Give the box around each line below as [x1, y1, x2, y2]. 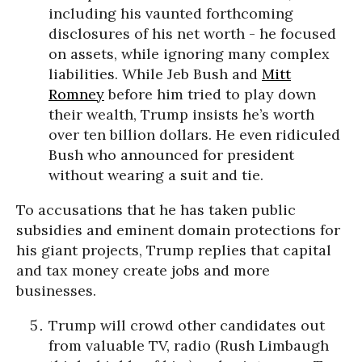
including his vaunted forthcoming [48, 4, 293, 23]
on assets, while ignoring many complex [48, 44, 330, 63]
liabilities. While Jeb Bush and [48, 65, 262, 83]
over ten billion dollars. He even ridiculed [48, 125, 340, 144]
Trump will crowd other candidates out [48, 316, 325, 335]
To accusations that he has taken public [16, 200, 296, 219]
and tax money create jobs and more [16, 261, 270, 280]
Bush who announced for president [48, 145, 294, 164]
